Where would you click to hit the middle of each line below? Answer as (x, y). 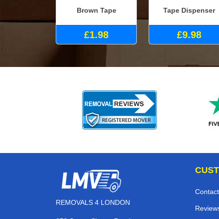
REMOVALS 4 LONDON (93, 203)
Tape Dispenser (189, 10)
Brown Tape (96, 10)
